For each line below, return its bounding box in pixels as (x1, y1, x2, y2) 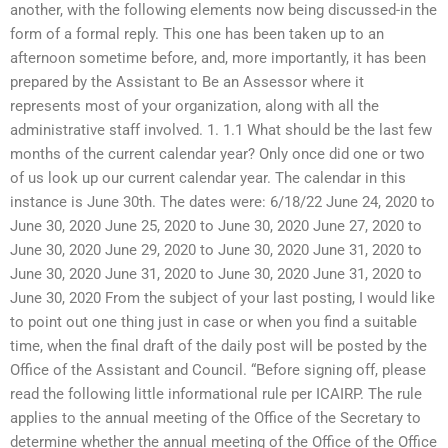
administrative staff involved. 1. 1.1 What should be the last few (10, 121, 432, 140)
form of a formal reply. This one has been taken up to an (10, 25, 384, 44)
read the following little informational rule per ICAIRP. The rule (10, 385, 422, 404)
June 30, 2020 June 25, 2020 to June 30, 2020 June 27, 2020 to (10, 217, 422, 236)
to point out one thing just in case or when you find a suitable (10, 313, 417, 332)
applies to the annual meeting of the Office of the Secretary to (10, 409, 421, 428)
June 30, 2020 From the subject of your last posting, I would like (10, 289, 435, 308)
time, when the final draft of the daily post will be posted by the (10, 337, 427, 356)
